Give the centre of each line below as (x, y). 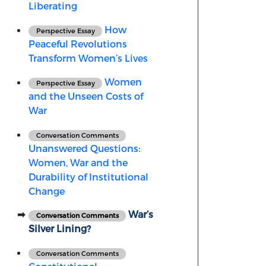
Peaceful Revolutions (77, 44)
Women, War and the (78, 163)
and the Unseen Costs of (85, 96)
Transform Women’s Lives (88, 58)
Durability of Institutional (88, 177)
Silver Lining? (59, 229)
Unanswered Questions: (84, 148)
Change (46, 191)
